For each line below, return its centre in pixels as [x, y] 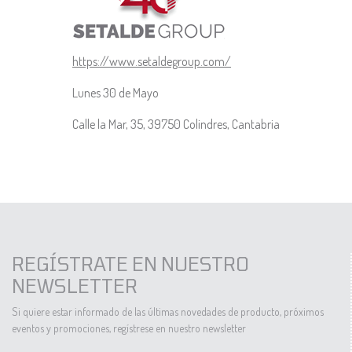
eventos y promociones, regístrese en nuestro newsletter [129, 328]
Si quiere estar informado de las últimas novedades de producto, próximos [168, 312]
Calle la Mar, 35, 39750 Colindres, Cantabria [176, 125]
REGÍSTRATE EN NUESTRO [130, 264]
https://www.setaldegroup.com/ [152, 62]
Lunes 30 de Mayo [117, 93]
